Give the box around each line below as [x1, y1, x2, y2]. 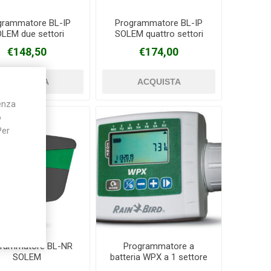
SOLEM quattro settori [114, 28, 203, 40]
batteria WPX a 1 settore [110, 252, 208, 263]
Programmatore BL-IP [115, 18, 203, 29]
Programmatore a [123, 241, 195, 252]
